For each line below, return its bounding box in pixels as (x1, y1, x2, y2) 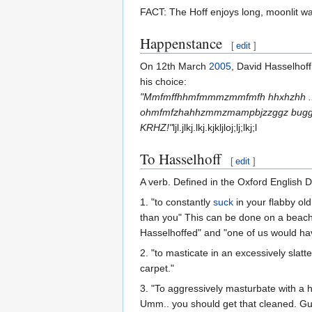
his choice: (140, 75, 187, 87)
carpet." (140, 262, 174, 274)
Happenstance (140, 33, 222, 53)
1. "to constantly (140, 196, 213, 208)
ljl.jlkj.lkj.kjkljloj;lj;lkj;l (173, 121, 257, 133)
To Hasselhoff (140, 148, 221, 169)
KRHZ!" (140, 121, 173, 133)
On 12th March (140, 60, 209, 72)
